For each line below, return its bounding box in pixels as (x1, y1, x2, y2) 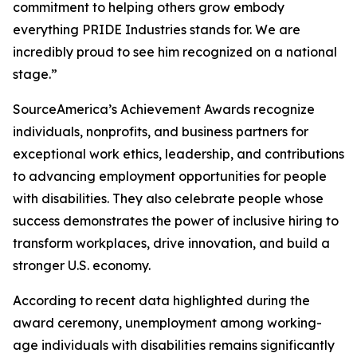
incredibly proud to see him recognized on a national (13, 44, 337, 60)
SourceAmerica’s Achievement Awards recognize (13, 101, 315, 117)
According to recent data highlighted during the (13, 292, 310, 308)
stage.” (13, 66, 57, 82)
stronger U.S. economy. (13, 257, 151, 273)
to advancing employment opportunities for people (13, 168, 327, 184)
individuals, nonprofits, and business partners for (13, 124, 308, 139)
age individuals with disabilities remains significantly (13, 337, 335, 353)
